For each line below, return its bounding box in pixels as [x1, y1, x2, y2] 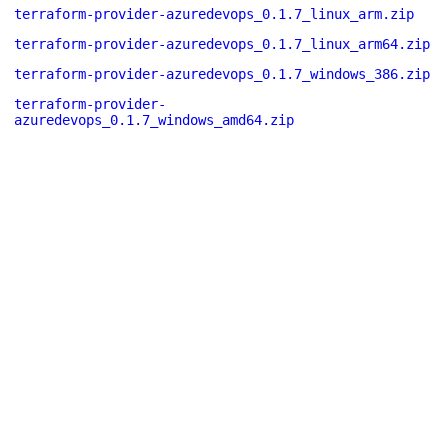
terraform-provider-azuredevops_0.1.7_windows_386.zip [14, 66, 430, 82]
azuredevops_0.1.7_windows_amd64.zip [14, 112, 294, 128]
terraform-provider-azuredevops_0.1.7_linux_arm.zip [14, 6, 414, 22]
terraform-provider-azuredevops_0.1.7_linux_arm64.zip [14, 36, 430, 52]
